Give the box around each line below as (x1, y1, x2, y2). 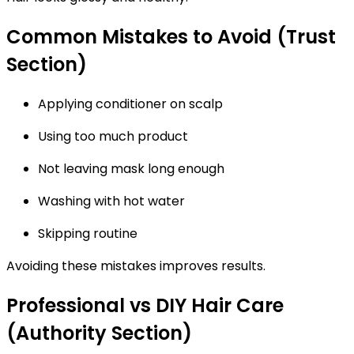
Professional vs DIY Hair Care (6, 292, 284, 318)
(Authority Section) (6, 319, 192, 346)
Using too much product (38, 127, 188, 145)
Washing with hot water (38, 192, 185, 210)
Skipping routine (38, 224, 137, 243)
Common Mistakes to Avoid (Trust (6, 24, 336, 51)
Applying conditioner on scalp (38, 95, 223, 113)
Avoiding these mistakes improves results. (6, 257, 265, 275)
